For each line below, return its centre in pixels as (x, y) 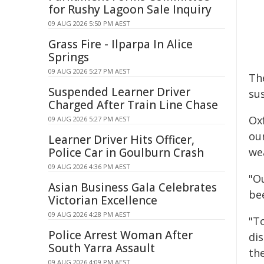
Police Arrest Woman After (121, 235)
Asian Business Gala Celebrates (133, 187)
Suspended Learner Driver (119, 92)
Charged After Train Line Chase (133, 105)
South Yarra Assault (102, 248)
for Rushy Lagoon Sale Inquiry (130, 9)
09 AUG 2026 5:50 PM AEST (89, 23)
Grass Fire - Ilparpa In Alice (121, 44)
